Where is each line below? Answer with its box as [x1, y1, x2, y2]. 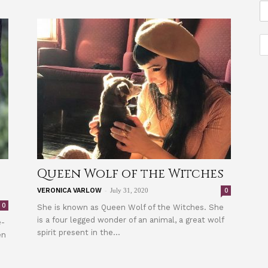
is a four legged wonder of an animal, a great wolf [37, 215, 224, 224]
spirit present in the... [37, 228, 120, 237]
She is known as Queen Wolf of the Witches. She [37, 203, 224, 212]
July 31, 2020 [110, 187, 148, 194]
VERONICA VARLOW [37, 187, 102, 194]
